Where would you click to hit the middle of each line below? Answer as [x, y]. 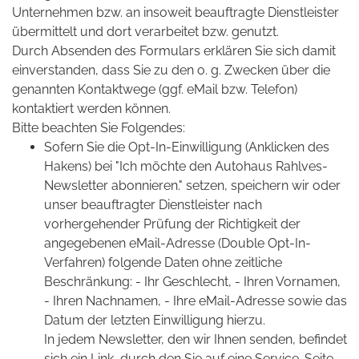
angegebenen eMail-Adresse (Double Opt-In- [177, 244]
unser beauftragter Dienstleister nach [153, 205]
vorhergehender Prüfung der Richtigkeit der [172, 224]
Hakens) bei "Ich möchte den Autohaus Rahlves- [186, 167]
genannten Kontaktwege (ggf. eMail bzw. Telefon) [155, 90]
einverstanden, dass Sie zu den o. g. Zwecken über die [171, 71]
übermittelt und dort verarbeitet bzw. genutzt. [145, 32]
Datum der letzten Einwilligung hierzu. [155, 321]
